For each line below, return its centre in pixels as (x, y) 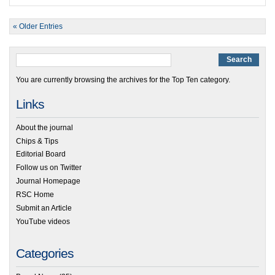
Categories (45, 253)
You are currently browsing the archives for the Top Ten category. (123, 79)
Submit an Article (44, 208)
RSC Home (35, 195)
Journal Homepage (48, 181)
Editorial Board (41, 154)
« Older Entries (38, 26)
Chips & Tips (37, 141)
